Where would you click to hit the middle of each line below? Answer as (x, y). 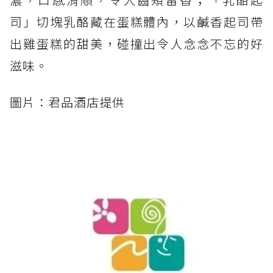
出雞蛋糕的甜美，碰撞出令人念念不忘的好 (136, 44)
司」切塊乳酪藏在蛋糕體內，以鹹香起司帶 (136, 22)
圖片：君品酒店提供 (67, 102)
